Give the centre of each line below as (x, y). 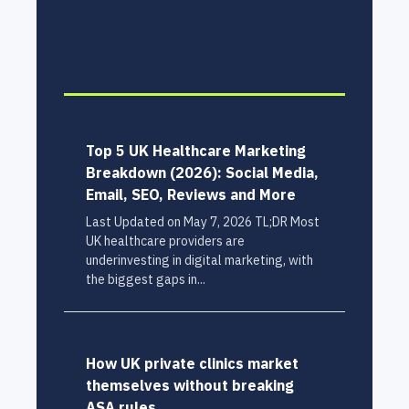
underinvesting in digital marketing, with (199, 260)
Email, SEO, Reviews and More (191, 194)
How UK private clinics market (192, 363)
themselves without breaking (190, 385)
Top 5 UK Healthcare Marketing (196, 150)
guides (103, 68)
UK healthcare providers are (165, 241)
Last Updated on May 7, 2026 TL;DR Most (203, 221)
